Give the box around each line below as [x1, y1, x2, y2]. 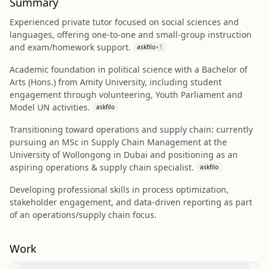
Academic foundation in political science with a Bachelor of [10, 64, 247, 75]
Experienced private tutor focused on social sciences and [10, 16, 239, 28]
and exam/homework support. [10, 41, 131, 53]
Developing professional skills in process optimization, [10, 184, 229, 195]
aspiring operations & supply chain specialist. [10, 162, 194, 173]
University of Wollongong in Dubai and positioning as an [10, 149, 238, 160]
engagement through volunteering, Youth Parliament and [10, 89, 243, 100]
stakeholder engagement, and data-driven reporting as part [10, 196, 252, 208]
